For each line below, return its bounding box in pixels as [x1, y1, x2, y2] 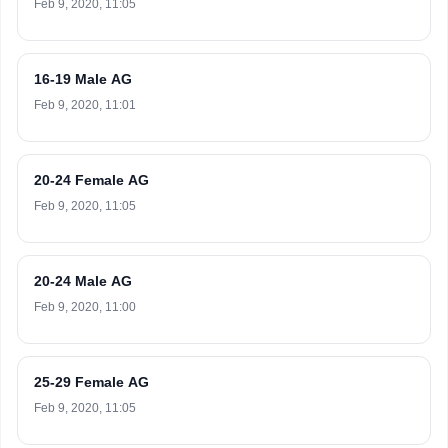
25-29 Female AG [34, 374, 149, 390]
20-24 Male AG [34, 273, 132, 289]
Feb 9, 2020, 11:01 [34, 98, 136, 112]
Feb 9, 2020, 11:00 [34, 300, 136, 314]
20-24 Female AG [34, 172, 149, 188]
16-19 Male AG [34, 71, 132, 87]
